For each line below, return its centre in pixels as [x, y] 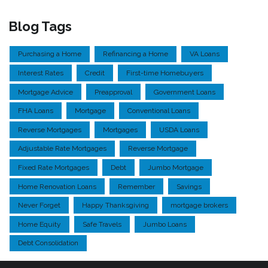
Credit [95, 73]
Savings [189, 186]
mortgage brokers [199, 205]
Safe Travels [102, 224]
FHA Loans [36, 111]
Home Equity [39, 224]
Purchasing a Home [50, 54]
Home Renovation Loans [57, 186]
